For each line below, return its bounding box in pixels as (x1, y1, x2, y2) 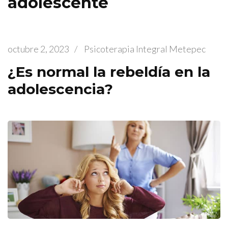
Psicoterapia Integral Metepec (84, 43, 206, 54)
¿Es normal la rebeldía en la (8, 63, 210, 80)
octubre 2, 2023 (8, 43, 69, 54)
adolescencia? (8, 80, 113, 98)
